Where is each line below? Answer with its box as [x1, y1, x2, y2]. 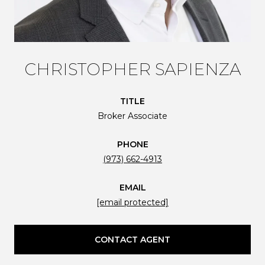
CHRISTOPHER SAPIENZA [24, 59, 241, 79]
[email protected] [96, 196, 169, 208]
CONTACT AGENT [95, 234, 170, 245]
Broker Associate [98, 110, 167, 121]
